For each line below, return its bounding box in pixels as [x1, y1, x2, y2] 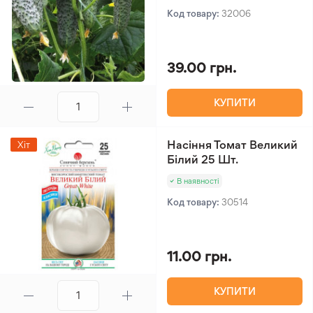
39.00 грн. [167, 59, 236, 76]
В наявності [177, 176, 219, 186]
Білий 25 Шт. [167, 152, 238, 166]
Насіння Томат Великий [167, 138, 298, 152]
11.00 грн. [167, 248, 231, 265]
